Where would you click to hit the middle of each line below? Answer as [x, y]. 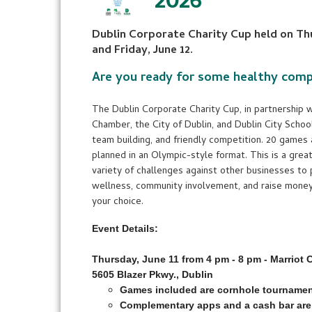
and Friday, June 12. [142, 51]
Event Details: [125, 228]
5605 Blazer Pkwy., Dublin [153, 274]
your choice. [118, 202]
